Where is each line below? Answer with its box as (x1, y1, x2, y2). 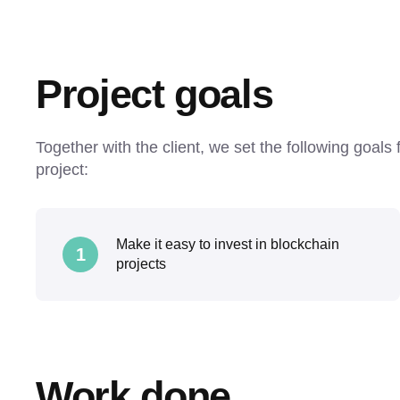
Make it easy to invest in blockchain (116, 237, 339, 252)
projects (116, 256, 166, 271)
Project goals (36, 71, 273, 117)
